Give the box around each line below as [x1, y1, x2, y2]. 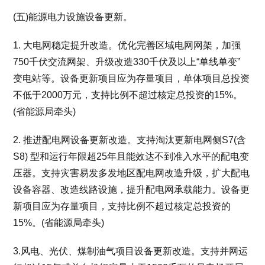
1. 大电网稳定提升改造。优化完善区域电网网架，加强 [13, 40, 241, 50]
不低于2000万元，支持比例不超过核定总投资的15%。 [13, 90, 243, 100]
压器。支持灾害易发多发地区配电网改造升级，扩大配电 [13, 168, 250, 178]
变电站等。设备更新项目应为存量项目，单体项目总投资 [13, 73, 250, 83]
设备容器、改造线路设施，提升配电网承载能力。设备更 [13, 185, 250, 195]
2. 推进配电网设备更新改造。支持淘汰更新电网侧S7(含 [13, 135, 247, 145]
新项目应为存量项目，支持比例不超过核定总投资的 [13, 201, 231, 211]
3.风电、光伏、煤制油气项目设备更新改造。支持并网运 [13, 246, 248, 256]
